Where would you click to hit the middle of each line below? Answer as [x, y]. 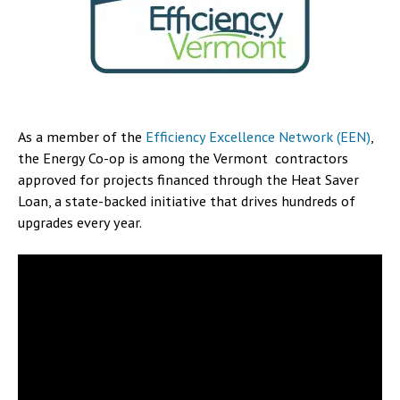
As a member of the [82, 137]
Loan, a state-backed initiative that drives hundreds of [187, 201]
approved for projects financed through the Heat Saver [188, 179]
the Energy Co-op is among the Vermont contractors [183, 158]
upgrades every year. [80, 222]
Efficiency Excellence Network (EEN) [258, 137]
